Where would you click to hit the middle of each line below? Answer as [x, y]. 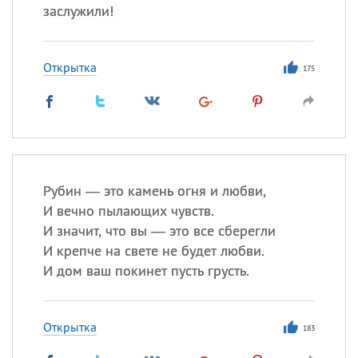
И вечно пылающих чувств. [128, 211]
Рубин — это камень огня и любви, [154, 191]
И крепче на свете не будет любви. [153, 251]
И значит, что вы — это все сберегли [159, 231]
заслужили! [78, 11]
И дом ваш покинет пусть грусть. [146, 270]
